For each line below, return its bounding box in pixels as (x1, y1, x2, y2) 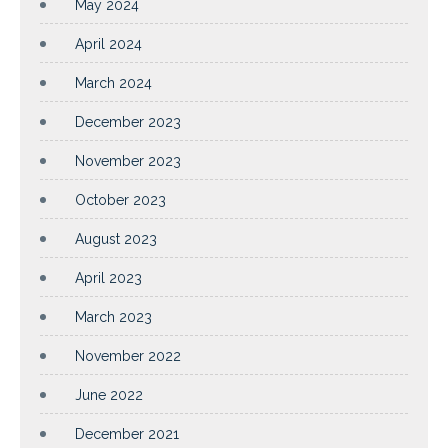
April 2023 (75, 269, 142, 286)
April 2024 (75, 35, 142, 52)
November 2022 (75, 347, 181, 364)
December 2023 (75, 113, 181, 130)
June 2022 (75, 386, 143, 403)
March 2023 (75, 308, 152, 325)
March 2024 (75, 74, 152, 91)
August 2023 (75, 230, 157, 247)
